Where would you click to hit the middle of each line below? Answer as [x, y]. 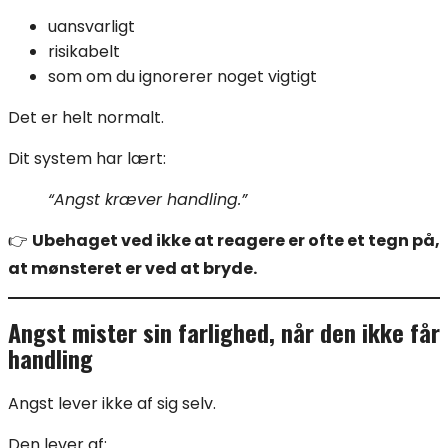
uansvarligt [91, 27]
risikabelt [84, 52]
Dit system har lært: [87, 159]
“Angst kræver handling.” [147, 200]
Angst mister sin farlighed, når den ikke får [224, 332]
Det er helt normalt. [86, 118]
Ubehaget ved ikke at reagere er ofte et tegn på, [236, 241]
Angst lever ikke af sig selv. [112, 404]
